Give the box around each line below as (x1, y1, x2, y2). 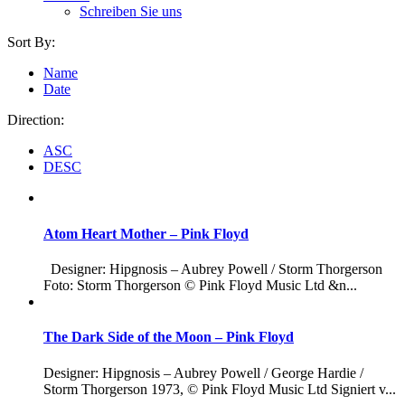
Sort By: (7, 34, 55, 51)
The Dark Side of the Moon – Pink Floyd (43, 329, 294, 345)
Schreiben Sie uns (80, 4, 182, 20)
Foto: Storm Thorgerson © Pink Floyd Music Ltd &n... (43, 277, 357, 293)
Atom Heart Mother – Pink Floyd (43, 225, 249, 241)
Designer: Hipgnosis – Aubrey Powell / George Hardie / (43, 364, 363, 381)
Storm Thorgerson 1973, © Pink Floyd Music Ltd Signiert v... (43, 381, 396, 397)
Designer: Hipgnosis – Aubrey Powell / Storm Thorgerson (43, 260, 382, 277)
